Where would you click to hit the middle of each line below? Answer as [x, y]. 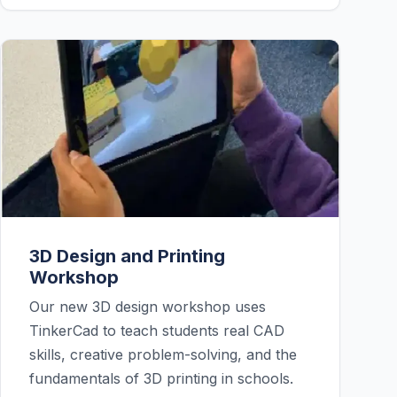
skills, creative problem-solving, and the [163, 355]
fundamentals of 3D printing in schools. [161, 379]
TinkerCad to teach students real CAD [157, 331]
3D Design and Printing [127, 257]
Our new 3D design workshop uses [148, 307]
